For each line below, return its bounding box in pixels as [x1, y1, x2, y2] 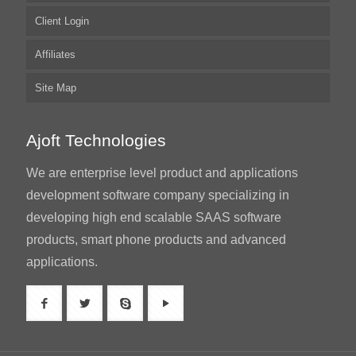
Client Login [35, 15, 89, 28]
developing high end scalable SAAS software [26, 211, 281, 225]
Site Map [35, 82, 76, 95]
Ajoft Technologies [26, 131, 166, 150]
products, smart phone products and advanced [26, 233, 286, 247]
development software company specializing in [26, 188, 289, 203]
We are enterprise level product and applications [26, 166, 298, 180]
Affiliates [35, 48, 75, 61]
